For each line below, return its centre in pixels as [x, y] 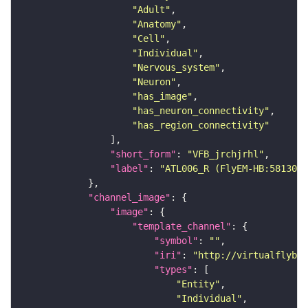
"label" [129, 169]
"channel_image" [129, 198]
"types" [173, 270]
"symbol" [176, 241]
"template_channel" [181, 227]
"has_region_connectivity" [201, 125]
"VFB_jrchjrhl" [225, 154]
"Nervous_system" [176, 68]
